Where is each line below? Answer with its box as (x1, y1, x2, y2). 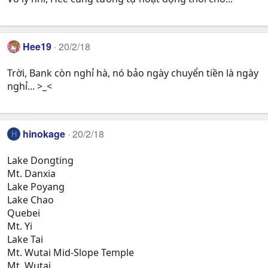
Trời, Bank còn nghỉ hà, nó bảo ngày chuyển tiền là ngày (7, 66, 258, 80)
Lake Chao (7, 193, 54, 207)
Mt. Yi (7, 220, 32, 233)
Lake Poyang (7, 180, 65, 194)
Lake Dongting (7, 154, 74, 167)
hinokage (23, 126, 66, 141)
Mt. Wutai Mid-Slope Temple (7, 246, 134, 260)
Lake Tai (7, 233, 43, 246)
